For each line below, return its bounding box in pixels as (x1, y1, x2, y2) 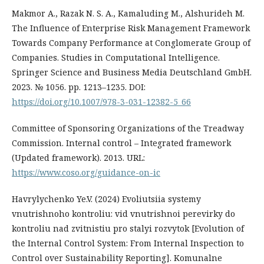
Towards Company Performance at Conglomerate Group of (12, 37, 250, 48)
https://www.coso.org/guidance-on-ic (12, 166, 160, 178)
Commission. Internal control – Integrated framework (12, 137, 231, 148)
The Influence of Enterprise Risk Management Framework (12, 22, 250, 34)
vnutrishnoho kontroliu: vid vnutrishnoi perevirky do (12, 207, 235, 219)
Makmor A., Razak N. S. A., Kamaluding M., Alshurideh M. (12, 7, 245, 19)
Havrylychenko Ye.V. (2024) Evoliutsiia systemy (12, 193, 201, 204)
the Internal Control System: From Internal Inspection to (12, 237, 244, 249)
